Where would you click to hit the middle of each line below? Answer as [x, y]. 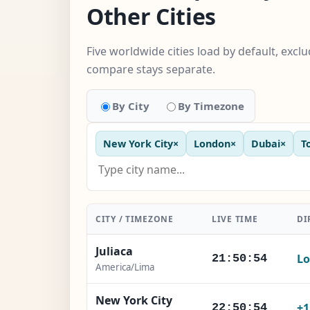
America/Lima [125, 267]
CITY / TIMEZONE [135, 219]
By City [131, 106]
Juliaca [114, 251]
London [212, 143]
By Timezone [211, 106]
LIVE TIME [235, 219]
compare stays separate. [151, 69]
